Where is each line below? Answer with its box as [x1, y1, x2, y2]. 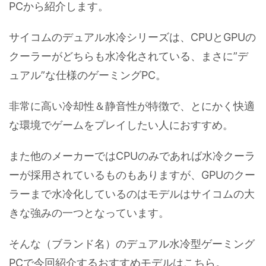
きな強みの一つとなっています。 [9, 206, 169, 219]
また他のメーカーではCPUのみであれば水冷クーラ [9, 149, 255, 162]
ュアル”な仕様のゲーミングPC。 [9, 68, 166, 81]
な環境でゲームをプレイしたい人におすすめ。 [9, 118, 233, 131]
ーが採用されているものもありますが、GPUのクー [9, 168, 255, 181]
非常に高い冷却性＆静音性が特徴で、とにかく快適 [9, 99, 255, 112]
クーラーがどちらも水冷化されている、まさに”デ [9, 49, 248, 62]
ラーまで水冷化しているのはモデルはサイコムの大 [9, 187, 255, 200]
